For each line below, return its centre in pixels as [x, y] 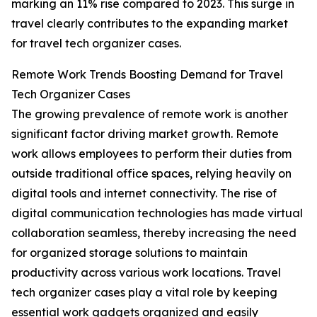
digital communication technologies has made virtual [157, 213]
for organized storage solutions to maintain [129, 253]
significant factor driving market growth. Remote [145, 134]
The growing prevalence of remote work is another [150, 114]
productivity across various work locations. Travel [146, 273]
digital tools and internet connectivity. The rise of [144, 194]
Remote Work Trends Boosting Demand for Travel [147, 75]
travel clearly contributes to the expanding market [150, 24]
